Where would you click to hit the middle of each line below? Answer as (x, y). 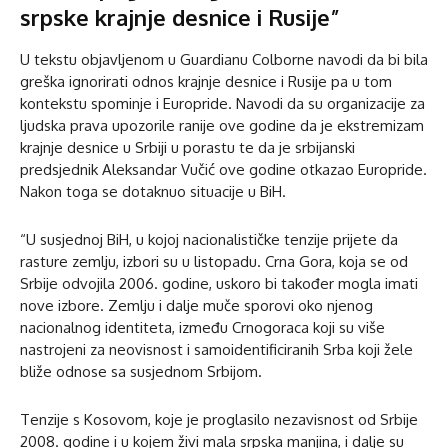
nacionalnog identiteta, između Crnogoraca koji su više (202, 327)
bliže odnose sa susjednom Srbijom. (141, 371)
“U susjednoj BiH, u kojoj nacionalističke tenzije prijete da (209, 239)
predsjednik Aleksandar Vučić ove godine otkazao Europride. (223, 169)
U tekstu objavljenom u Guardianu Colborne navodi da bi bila (224, 59)
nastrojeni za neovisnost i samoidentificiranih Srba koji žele (216, 349)
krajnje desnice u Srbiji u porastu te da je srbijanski (187, 147)
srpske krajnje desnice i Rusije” (180, 16)
